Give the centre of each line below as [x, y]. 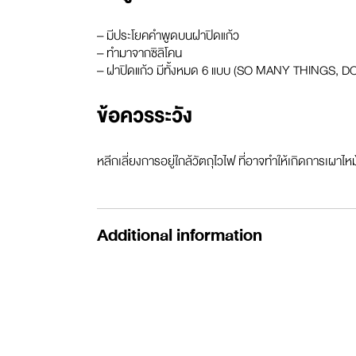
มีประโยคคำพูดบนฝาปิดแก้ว [173, 36]
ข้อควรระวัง [145, 116]
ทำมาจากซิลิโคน [144, 53]
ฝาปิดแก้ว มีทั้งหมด [153, 71]
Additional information [180, 236]
